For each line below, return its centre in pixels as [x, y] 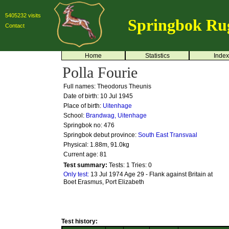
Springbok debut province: [101, 135]
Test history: [79, 221]
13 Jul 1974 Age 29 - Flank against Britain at [152, 174]
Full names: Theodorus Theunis [107, 86]
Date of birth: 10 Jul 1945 [98, 96]
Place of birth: [83, 106]
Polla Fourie [100, 72]
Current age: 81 [85, 154]
